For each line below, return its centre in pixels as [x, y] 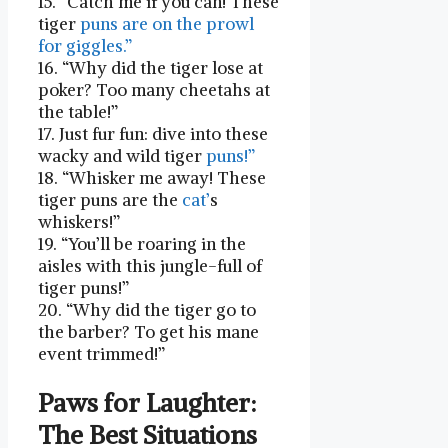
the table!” [78, 112]
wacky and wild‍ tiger [122, 156]
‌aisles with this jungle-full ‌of [150, 266]
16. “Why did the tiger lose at [150, 68]
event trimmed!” [101, 354]
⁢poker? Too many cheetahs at [154, 90]
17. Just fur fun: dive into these [153, 134]
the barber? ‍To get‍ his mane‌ [148, 332]
